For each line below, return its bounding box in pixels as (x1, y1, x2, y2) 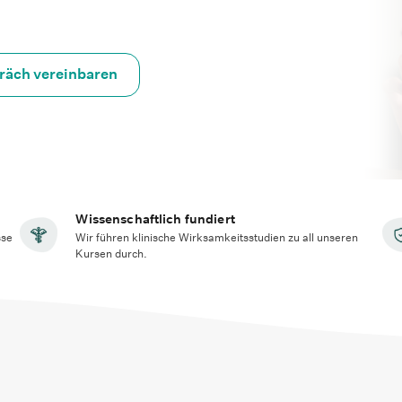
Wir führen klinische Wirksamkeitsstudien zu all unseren (75, 230, 359, 245)
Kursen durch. (75, 246, 148, 261)
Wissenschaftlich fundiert (75, 211, 235, 227)
